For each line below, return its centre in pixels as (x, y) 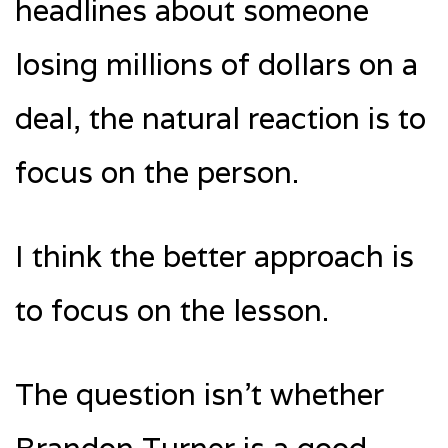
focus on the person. (157, 172)
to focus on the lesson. (172, 310)
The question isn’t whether (199, 394)
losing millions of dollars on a (216, 64)
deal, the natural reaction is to (220, 118)
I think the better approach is (214, 256)
